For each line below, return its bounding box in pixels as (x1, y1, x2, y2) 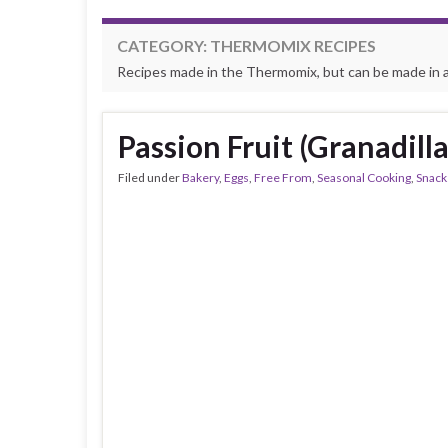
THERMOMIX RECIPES (210, 36, 376, 55)
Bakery (182, 170, 219, 185)
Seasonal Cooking (317, 170, 411, 185)
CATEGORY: (117, 36, 210, 55)
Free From (254, 170, 312, 185)
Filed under (118, 170, 182, 185)
